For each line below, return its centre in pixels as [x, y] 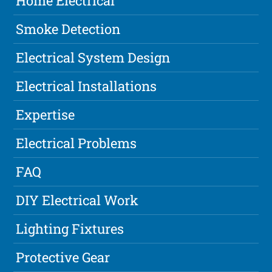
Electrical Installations [87, 86]
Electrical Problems [76, 143]
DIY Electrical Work [77, 200]
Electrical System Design [93, 58]
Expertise [46, 115]
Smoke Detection [68, 29]
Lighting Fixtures [70, 229]
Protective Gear [63, 257]
